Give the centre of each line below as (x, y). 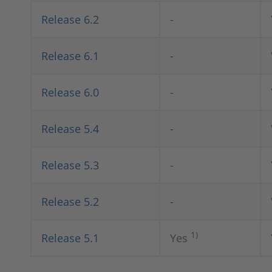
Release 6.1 (70, 56)
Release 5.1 (70, 238)
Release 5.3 (70, 165)
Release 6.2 (70, 19)
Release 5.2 (70, 202)
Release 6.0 (70, 92)
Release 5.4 (70, 129)
